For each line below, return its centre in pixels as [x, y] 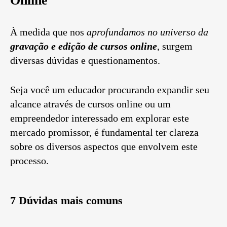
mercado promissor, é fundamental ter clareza [104, 133]
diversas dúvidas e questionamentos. [85, 61]
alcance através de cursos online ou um [90, 104]
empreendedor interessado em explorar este [100, 118]
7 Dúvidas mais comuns [66, 201]
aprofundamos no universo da [147, 32]
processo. [29, 161]
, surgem [175, 46]
